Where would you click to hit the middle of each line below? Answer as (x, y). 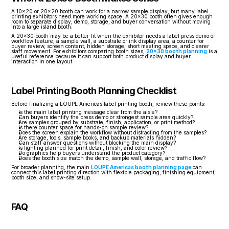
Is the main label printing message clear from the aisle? (88, 112)
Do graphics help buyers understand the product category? (92, 153)
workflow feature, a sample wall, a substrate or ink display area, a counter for (108, 41)
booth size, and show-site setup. (51, 177)
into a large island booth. (42, 26)
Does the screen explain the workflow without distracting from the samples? (112, 132)
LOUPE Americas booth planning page (141, 167)
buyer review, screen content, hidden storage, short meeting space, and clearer (110, 46)
